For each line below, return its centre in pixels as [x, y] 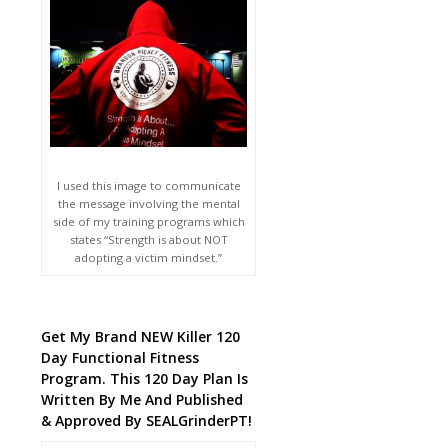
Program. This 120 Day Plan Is [145, 378]
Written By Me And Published [142, 399]
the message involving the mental [148, 203]
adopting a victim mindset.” [149, 257]
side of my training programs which [148, 221]
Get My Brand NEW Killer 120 [141, 336]
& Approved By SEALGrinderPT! [147, 420]
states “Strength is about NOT [148, 239]
